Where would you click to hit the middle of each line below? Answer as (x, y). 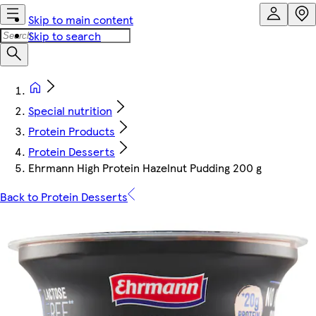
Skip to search (65, 36)
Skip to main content (81, 19)
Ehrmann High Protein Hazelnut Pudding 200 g (145, 168)
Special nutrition (70, 110)
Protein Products (72, 131)
